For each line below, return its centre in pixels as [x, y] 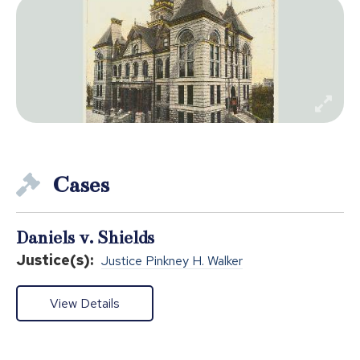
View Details [85, 303]
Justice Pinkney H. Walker [172, 260]
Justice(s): [55, 260]
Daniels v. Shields [85, 237]
